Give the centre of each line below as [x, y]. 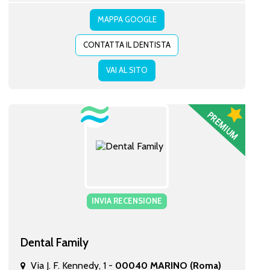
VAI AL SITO [127, 70]
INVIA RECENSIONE [127, 200]
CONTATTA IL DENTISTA [127, 44]
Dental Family [54, 242]
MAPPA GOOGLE [127, 19]
